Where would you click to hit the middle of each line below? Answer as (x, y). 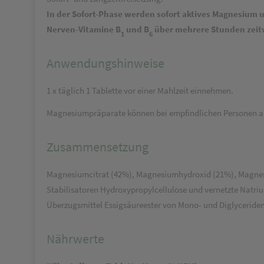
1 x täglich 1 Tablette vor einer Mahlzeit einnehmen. (140, 90)
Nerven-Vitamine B (84, 29)
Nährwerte (75, 239)
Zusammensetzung (98, 147)
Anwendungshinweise (105, 63)
